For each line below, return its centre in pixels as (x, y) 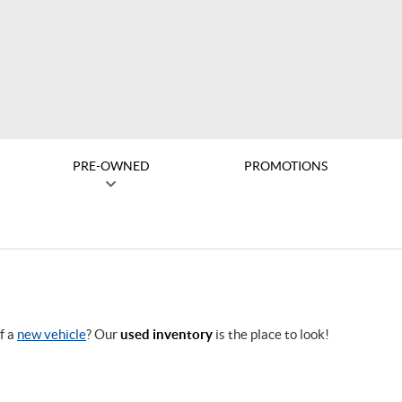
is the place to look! (271, 334)
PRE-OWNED (111, 166)
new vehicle (52, 334)
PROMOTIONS (285, 166)
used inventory (166, 334)
